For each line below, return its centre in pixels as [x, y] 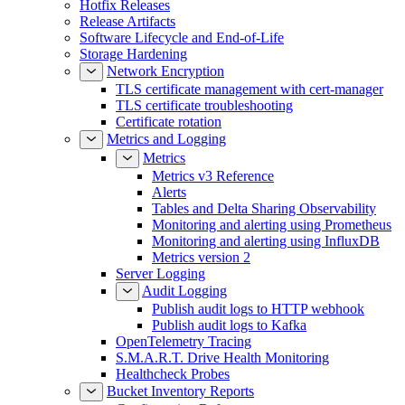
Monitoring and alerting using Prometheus [272, 225]
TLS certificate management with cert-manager [250, 89]
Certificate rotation [169, 122]
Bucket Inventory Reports [180, 391]
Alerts [169, 192]
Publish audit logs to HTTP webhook [258, 309]
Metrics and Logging [166, 139]
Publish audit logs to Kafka [229, 325]
